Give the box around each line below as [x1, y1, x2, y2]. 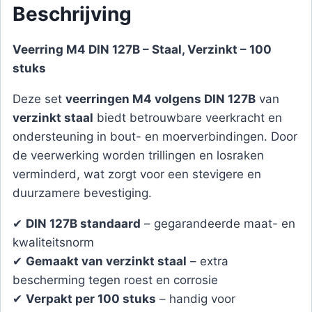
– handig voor [156, 292, 235, 306]
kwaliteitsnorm [13, 235, 94, 249]
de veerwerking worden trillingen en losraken [13, 148, 264, 162]
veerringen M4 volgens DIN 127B [65, 92, 256, 106]
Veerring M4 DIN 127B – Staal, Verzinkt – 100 [13, 42, 272, 56]
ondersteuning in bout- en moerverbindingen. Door [13, 130, 297, 143]
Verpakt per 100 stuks [26, 292, 156, 306]
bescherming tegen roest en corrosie [13, 273, 218, 287]
